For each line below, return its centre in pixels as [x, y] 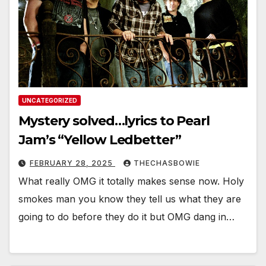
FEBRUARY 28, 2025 [72, 163]
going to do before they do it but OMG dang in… [126, 217]
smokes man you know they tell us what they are [130, 199]
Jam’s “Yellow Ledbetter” [100, 140]
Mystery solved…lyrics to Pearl [114, 121]
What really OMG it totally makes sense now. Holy [131, 181]
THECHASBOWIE [167, 163]
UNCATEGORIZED [50, 101]
